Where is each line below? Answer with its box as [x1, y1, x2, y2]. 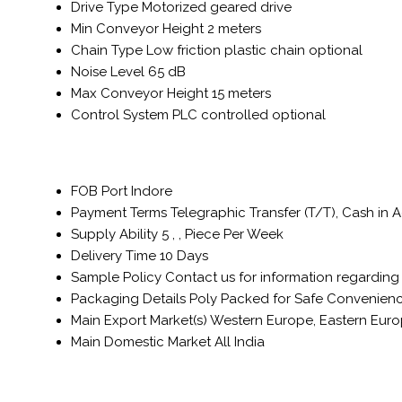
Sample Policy [71, 269, 162, 286]
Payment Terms [71, 205, 167, 222]
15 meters [212, 84, 271, 101]
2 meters [207, 20, 261, 37]
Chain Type [71, 41, 143, 58]
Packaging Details [71, 291, 186, 308]
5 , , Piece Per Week [162, 226, 284, 243]
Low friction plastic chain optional [146, 41, 363, 58]
